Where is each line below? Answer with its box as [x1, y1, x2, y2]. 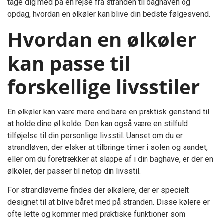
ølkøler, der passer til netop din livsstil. [7, 166, 141, 176]
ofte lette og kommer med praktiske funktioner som [7, 209, 185, 219]
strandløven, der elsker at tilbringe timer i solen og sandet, [7, 142, 208, 152]
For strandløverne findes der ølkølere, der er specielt [7, 185, 189, 195]
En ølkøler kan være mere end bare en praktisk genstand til [7, 107, 209, 116]
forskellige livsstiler [7, 73, 200, 100]
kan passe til [7, 49, 130, 76]
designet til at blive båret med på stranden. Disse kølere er [7, 197, 210, 207]
